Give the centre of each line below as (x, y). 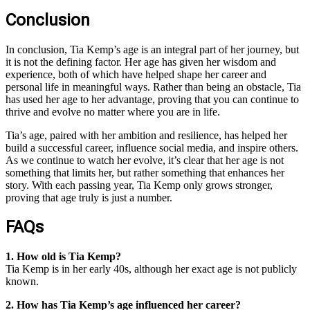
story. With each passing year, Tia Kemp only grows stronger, (139, 185)
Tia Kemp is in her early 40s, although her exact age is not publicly (151, 269)
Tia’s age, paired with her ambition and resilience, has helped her (146, 135)
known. (22, 282)
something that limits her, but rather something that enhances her (145, 172)
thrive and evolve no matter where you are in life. (113, 111)
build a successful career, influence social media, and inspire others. (152, 147)
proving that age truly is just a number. (89, 197)
